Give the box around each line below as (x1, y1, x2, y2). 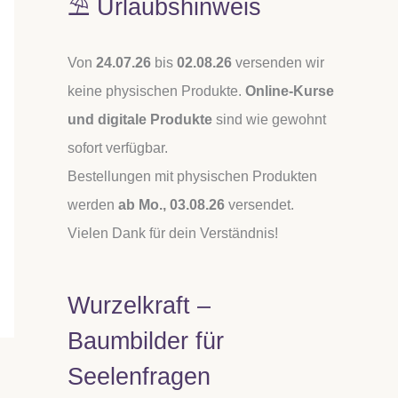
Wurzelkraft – (68, 291, 211, 319)
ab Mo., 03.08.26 (118, 196, 225, 212)
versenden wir (232, 54, 324, 70)
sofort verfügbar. (68, 139, 168, 155)
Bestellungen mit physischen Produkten (68, 168, 317, 184)
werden (68, 196, 118, 212)
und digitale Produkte (68, 111, 212, 127)
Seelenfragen (68, 362, 211, 390)
